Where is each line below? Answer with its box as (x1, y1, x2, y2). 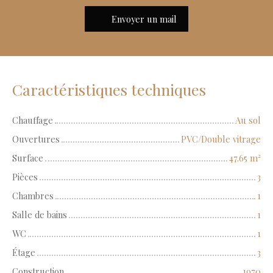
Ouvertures (12, 133, 60, 146)
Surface (12, 152, 43, 165)
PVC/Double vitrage (181, 133, 261, 146)
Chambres (12, 190, 54, 202)
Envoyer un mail (111, 12, 177, 25)
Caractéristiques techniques (12, 79, 206, 100)
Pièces (12, 171, 38, 183)
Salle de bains (12, 208, 67, 221)
